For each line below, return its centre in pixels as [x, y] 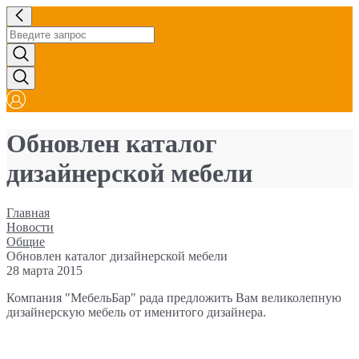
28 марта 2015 [44, 270]
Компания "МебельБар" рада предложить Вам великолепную [174, 297]
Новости [30, 227]
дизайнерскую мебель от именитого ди [113, 312]
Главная [28, 212]
